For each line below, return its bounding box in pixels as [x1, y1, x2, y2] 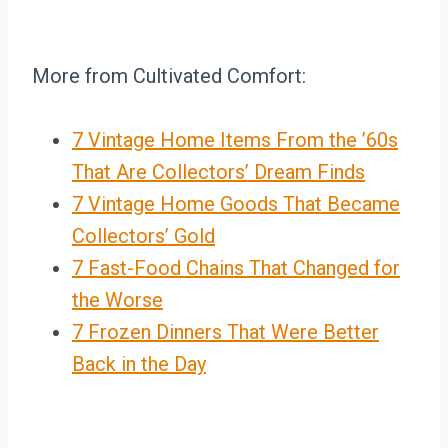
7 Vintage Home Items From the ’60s [72, 128, 398, 153]
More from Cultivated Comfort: [32, 64, 306, 89]
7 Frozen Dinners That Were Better [72, 320, 379, 345]
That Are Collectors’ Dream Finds [72, 160, 365, 185]
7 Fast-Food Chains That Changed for [72, 256, 400, 281]
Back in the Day [72, 352, 206, 377]
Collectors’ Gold [72, 224, 215, 249]
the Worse [72, 288, 163, 313]
